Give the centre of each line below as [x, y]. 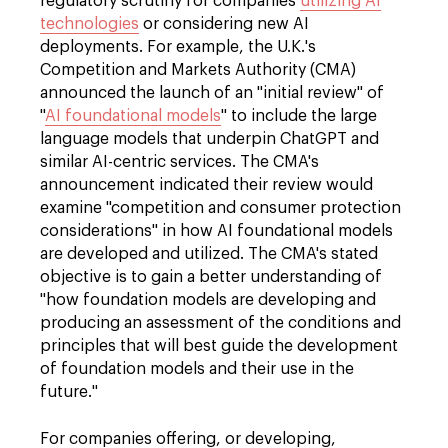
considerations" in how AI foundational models [216, 231]
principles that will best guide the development [219, 346]
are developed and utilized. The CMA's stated [209, 254]
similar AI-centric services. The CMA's [179, 162]
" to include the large [299, 116]
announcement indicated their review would [206, 185]
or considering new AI [224, 24]
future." [69, 392]
